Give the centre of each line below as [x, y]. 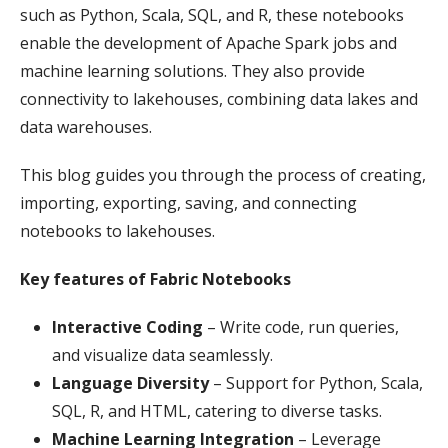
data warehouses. [86, 126]
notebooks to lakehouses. [117, 230]
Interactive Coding [127, 326]
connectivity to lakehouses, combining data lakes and [219, 98]
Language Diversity [130, 382]
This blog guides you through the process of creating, [223, 174]
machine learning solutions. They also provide [192, 70]
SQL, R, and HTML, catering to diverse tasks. [217, 410]
